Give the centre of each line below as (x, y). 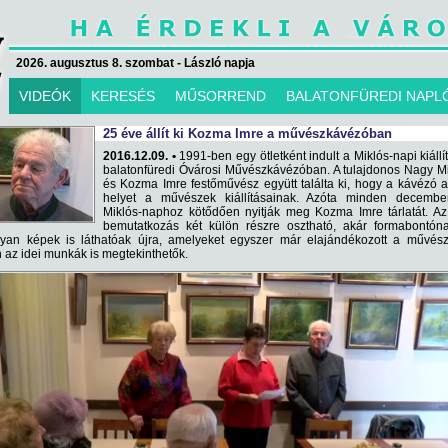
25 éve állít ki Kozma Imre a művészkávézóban (247, 133)
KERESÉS (123, 96)
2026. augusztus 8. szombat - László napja (135, 63)
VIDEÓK (45, 96)
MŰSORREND (220, 96)
